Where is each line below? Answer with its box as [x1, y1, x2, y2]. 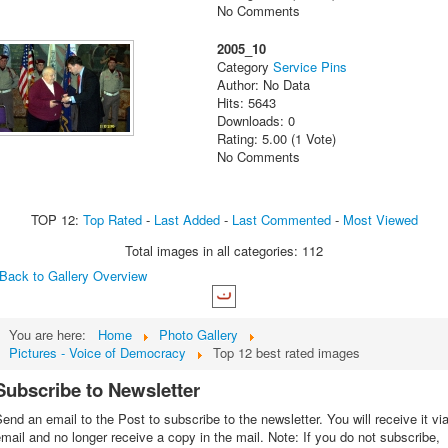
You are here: [9, 324, 94, 344]
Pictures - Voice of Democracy [9, 342, 186, 362]
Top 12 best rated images [213, 342, 360, 362]
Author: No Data [217, 75, 311, 95]
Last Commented [231, 210, 331, 230]
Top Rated [82, 210, 142, 230]
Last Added [153, 210, 220, 230]
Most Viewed [342, 210, 418, 230]
